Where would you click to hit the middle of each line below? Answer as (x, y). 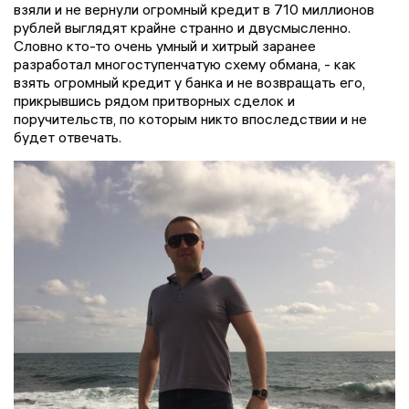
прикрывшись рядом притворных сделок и (154, 100)
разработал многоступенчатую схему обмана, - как (185, 63)
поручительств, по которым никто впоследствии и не (190, 118)
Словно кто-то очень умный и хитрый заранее (165, 45)
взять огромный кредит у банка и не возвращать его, (189, 82)
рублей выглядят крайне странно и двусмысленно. (182, 27)
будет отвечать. (68, 136)
